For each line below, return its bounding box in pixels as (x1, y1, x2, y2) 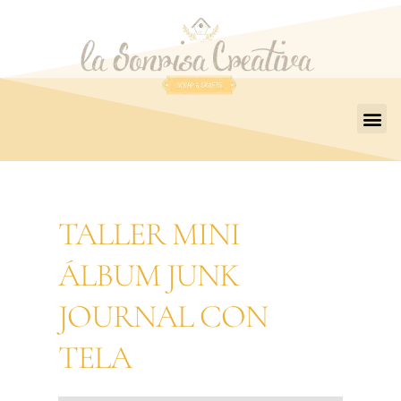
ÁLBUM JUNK (57, 256, 239, 294)
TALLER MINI (57, 215, 240, 253)
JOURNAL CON (57, 297, 268, 336)
